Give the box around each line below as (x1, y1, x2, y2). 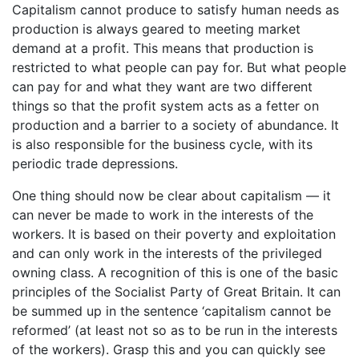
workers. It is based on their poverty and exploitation (12, 225, 336, 242)
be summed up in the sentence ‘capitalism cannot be (12, 302, 331, 319)
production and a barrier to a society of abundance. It (12, 116, 339, 133)
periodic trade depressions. (12, 155, 178, 171)
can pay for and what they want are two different (12, 78, 313, 95)
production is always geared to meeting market (12, 20, 301, 37)
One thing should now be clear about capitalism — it (12, 187, 331, 204)
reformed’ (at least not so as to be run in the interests (12, 321, 337, 338)
